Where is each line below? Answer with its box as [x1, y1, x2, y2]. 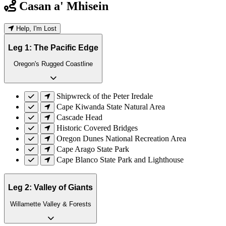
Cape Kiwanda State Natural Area [56, 102, 165, 111]
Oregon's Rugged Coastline [14, 60, 93, 68]
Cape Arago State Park [56, 145, 129, 154]
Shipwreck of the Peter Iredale [56, 92, 153, 101]
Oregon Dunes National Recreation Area [56, 134, 186, 143]
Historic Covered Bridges [56, 124, 138, 133]
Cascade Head [56, 113, 102, 122]
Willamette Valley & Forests [10, 200, 91, 208]
